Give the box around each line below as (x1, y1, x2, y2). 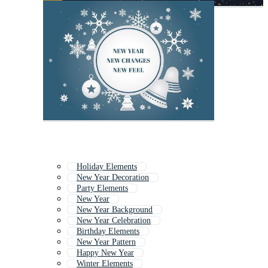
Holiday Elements (77, 162, 137, 172)
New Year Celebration (77, 216, 151, 226)
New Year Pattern (77, 237, 136, 247)
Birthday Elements (77, 227, 139, 236)
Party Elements (77, 184, 128, 193)
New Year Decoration (77, 173, 149, 182)
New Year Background (77, 205, 153, 215)
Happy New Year (77, 248, 134, 258)
